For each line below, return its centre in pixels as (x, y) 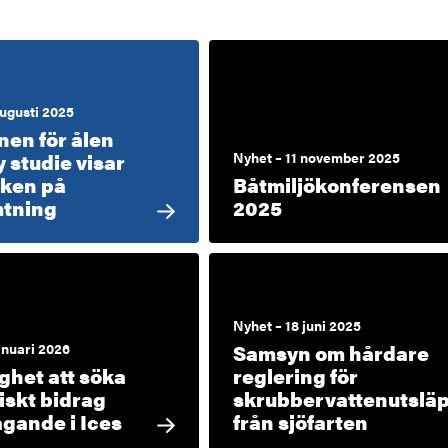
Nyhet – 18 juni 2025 (296, 324)
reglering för (295, 375)
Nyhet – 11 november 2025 (316, 157)
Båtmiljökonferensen (336, 185)
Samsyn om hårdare (330, 352)
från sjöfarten (300, 421)
